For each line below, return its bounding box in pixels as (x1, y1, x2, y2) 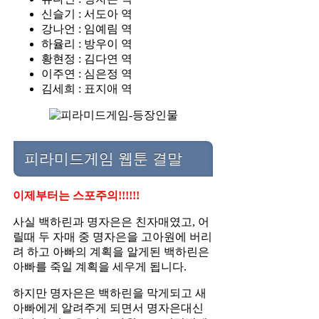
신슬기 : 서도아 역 (41, 8, 132, 21)
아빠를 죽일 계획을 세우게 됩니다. (13, 260, 187, 273)
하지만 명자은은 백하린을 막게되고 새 (13, 286, 206, 299)
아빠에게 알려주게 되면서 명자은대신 (13, 301, 204, 314)
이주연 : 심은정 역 (41, 68, 132, 80)
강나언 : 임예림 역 (41, 23, 132, 36)
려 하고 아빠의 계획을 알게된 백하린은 (13, 245, 209, 258)
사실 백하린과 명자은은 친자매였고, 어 (13, 215, 209, 228)
